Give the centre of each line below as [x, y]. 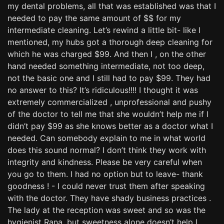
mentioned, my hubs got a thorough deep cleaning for [110, 42]
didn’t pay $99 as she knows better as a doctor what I [110, 126]
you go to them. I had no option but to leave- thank [105, 174]
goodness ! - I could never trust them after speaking [106, 186]
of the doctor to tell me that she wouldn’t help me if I [108, 114]
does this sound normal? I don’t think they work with [107, 150]
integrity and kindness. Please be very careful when [105, 162]
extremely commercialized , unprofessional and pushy [109, 102]
